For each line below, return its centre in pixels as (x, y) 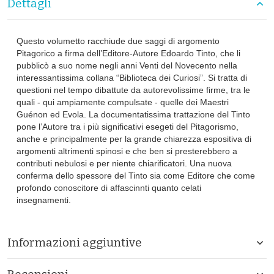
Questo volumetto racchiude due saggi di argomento (118, 41)
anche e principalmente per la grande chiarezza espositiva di (134, 139)
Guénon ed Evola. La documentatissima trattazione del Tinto (133, 114)
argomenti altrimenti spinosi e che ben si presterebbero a (127, 151)
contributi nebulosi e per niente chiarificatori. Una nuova (124, 163)
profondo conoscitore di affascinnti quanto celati (109, 187)
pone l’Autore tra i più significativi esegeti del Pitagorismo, (128, 126)
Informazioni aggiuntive (75, 242)
